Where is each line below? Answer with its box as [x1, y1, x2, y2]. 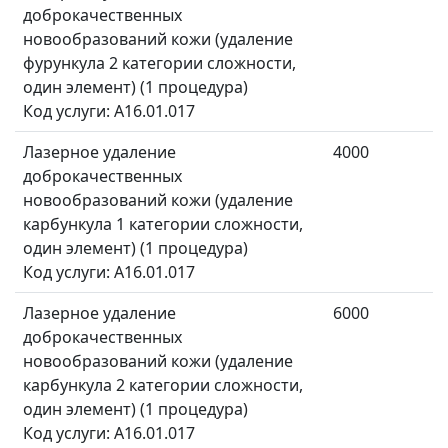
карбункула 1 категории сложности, [23, 213, 303, 236]
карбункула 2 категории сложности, [23, 374, 303, 397]
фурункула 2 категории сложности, [23, 52, 296, 75]
